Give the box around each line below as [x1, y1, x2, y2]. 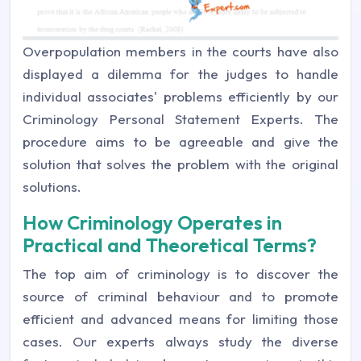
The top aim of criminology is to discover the [23, 264, 338, 282]
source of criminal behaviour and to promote [23, 287, 338, 305]
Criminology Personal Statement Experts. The [23, 110, 338, 127]
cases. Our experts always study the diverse [23, 332, 338, 350]
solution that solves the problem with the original [23, 155, 338, 172]
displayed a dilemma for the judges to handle [23, 64, 338, 82]
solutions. [23, 177, 81, 195]
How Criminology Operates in [23, 210, 282, 234]
